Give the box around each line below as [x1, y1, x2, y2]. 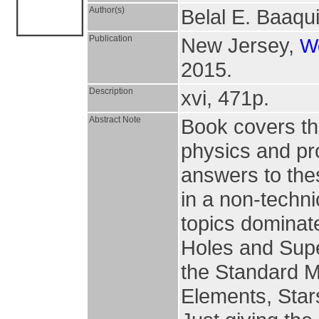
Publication [89, 33, 132, 43]
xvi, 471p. [181, 86, 269, 110]
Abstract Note [89, 115, 141, 125]
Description [89, 86, 133, 96]
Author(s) [89, 5, 125, 15]
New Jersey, [181, 33, 300, 57]
